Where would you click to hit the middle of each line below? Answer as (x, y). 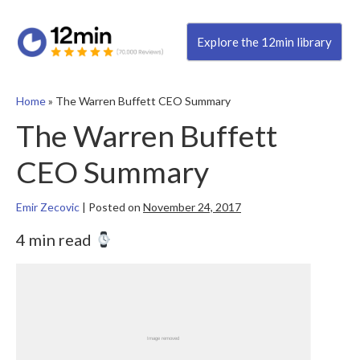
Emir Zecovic (48, 207)
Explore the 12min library (264, 42)
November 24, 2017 (192, 207)
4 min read (55, 240)
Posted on (115, 207)
